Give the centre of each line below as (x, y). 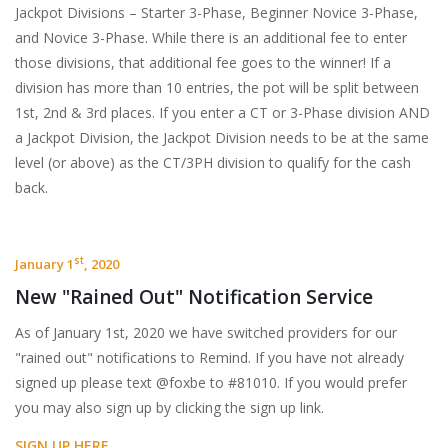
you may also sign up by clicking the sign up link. (169, 407)
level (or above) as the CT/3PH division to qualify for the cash (213, 162)
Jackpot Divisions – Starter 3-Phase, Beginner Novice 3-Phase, (216, 12)
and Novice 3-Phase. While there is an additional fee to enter (211, 37)
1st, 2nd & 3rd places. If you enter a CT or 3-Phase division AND (222, 112)
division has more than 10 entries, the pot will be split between (217, 87)
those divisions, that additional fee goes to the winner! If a (203, 62)
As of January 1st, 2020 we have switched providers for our (206, 332)
